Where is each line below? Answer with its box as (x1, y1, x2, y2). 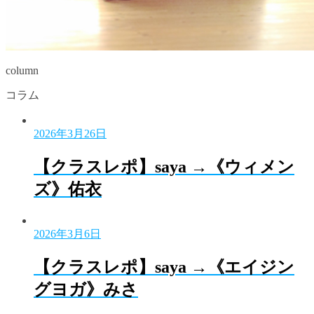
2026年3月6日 (34, 227, 101, 240)
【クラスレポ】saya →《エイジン (34, 257, 294, 276)
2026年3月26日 (34, 128, 107, 139)
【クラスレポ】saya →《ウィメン (34, 157, 294, 176)
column (6, 64, 39, 76)
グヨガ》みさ (34, 280, 138, 299)
